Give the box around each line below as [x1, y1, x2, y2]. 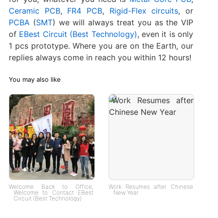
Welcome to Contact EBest [13, 188, 93, 196]
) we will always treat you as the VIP [52, 18, 194, 28]
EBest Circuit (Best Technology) [19, 29, 137, 39]
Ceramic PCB [8, 6, 60, 16]
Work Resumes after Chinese [108, 182, 193, 190]
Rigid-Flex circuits [109, 6, 179, 16]
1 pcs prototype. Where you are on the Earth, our [8, 41, 194, 51]
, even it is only [137, 29, 194, 39]
